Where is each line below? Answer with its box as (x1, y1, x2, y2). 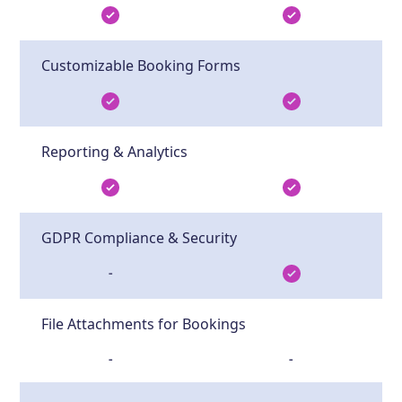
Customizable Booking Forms (41, 55, 241, 75)
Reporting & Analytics (41, 141, 188, 162)
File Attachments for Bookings (41, 313, 247, 334)
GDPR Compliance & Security (41, 227, 238, 248)
